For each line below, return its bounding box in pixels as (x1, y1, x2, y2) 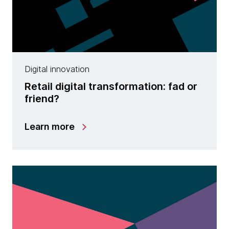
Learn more (25, 121, 75, 132)
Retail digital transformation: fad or (25, 80, 197, 93)
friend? (25, 93, 59, 105)
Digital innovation (25, 64, 89, 74)
